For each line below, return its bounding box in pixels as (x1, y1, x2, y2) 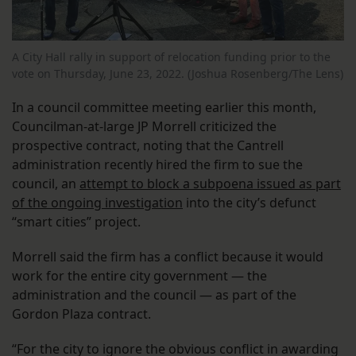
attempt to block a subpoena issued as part (79, 174, 341, 192)
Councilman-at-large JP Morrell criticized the (12, 117, 277, 135)
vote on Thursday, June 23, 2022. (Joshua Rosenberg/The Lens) (12, 65, 343, 81)
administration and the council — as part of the (12, 285, 296, 304)
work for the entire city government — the (12, 266, 267, 284)
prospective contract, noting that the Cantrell (12, 136, 284, 154)
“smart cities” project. (12, 212, 144, 230)
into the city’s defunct (183, 193, 316, 211)
